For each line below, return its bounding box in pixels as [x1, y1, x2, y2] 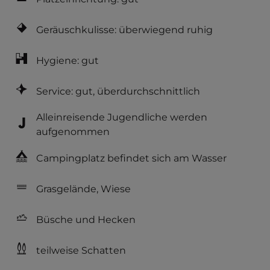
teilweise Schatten [36, 244, 126, 256]
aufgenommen [36, 126, 110, 137]
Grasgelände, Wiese [36, 183, 131, 195]
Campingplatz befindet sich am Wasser [36, 152, 227, 164]
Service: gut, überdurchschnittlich [36, 85, 200, 97]
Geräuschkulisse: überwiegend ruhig [36, 24, 213, 36]
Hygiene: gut [36, 54, 99, 66]
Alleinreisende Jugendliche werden [36, 111, 207, 123]
